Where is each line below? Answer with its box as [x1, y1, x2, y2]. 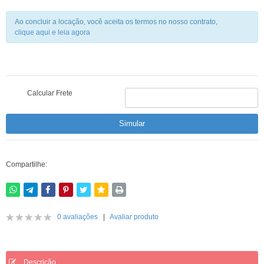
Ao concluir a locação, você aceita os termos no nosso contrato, [15, 18, 217, 26]
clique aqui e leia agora [15, 28, 90, 37]
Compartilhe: [6, 160, 47, 169]
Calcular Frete [27, 89, 73, 97]
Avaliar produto [110, 213, 159, 221]
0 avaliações [57, 213, 98, 221]
